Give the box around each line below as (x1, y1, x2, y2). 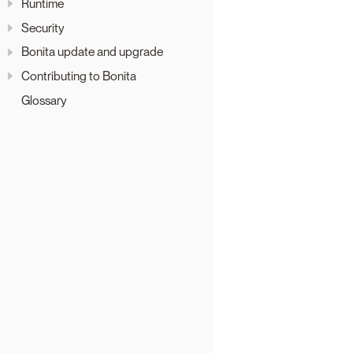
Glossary (21, 92, 67, 108)
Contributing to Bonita (21, 69, 136, 84)
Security (21, 20, 65, 35)
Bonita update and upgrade (21, 44, 163, 60)
